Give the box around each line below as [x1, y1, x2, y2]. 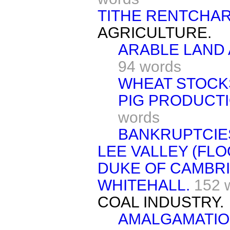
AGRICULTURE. [98, 24, 212, 41]
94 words [118, 57, 181, 75]
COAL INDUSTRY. [98, 193, 224, 210]
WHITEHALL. [98, 176, 190, 194]
